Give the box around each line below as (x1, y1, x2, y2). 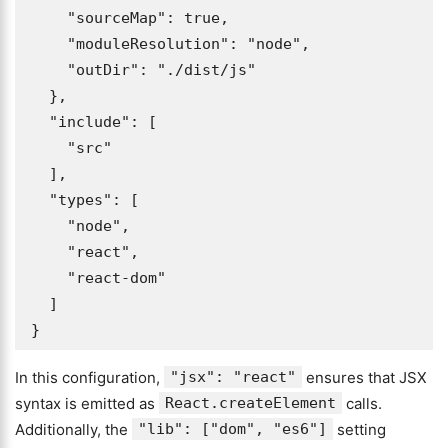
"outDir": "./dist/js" (31, 61, 67, 79)
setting (333, 420, 386, 439)
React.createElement (165, 394, 336, 412)
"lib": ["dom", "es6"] (138, 420, 327, 438)
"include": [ (31, 113, 49, 131)
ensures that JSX (302, 368, 427, 387)
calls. (342, 394, 382, 413)
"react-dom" (31, 269, 67, 287)
